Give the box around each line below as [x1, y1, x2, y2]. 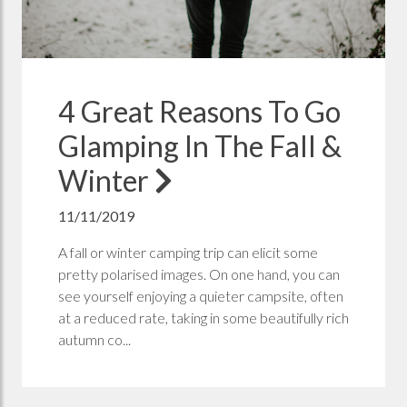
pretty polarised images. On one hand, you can [58, 265, 340, 283]
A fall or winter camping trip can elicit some [58, 243, 318, 262]
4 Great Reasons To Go [58, 94, 341, 130]
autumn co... [58, 331, 131, 349]
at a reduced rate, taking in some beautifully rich [58, 309, 349, 327]
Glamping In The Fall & [58, 128, 342, 164]
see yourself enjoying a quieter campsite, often [58, 287, 343, 305]
